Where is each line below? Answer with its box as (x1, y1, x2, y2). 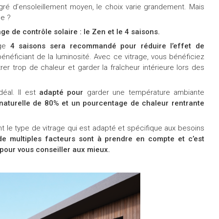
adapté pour (39, 88, 84, 97)
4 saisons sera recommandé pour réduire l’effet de (10, 41, 205, 50)
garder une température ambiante (83, 88, 205, 97)
